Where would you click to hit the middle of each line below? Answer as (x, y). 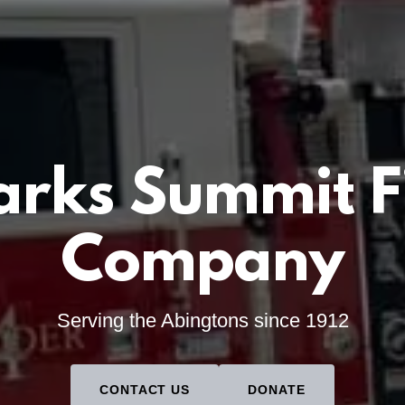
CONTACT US (145, 390)
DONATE (277, 390)
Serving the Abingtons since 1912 (202, 321)
